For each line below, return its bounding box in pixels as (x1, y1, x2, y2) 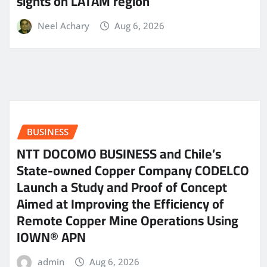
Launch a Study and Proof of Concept (17, 175, 227, 200)
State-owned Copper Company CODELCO (17, 158, 249, 184)
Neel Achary (37, 19, 89, 32)
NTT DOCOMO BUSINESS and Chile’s (17, 141, 221, 167)
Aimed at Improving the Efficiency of (17, 191, 224, 217)
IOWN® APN (17, 225, 86, 250)
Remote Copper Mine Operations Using (17, 208, 238, 234)
